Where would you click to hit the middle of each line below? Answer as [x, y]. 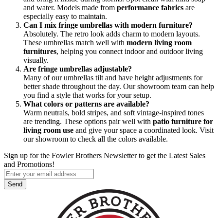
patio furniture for [183, 121]
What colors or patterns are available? [86, 104]
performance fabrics [150, 7]
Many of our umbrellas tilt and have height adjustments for [113, 77]
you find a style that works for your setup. [87, 95]
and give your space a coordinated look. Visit [144, 130]
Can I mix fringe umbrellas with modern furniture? [108, 25]
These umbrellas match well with [75, 42]
